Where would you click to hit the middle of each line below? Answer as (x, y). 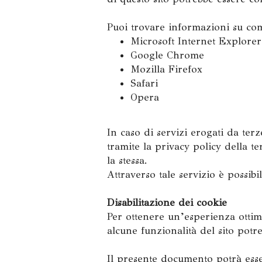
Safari (144, 83)
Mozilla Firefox (166, 69)
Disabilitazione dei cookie (167, 203)
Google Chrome (167, 55)
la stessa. (127, 161)
